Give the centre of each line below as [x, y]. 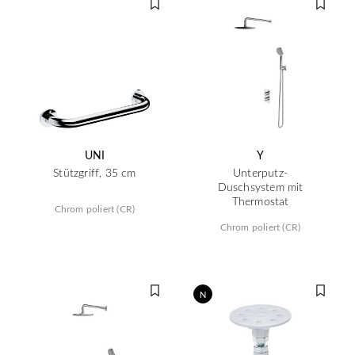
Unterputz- [260, 172]
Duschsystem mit [260, 187]
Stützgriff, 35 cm [95, 172]
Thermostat [260, 201]
